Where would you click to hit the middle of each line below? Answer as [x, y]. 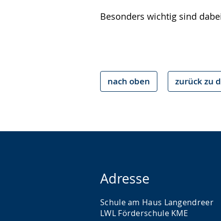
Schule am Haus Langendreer [157, 202]
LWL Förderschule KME [144, 213]
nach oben [129, 81]
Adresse [125, 179]
